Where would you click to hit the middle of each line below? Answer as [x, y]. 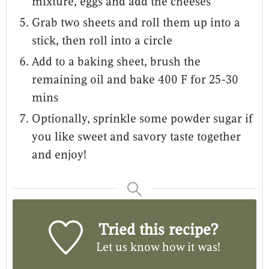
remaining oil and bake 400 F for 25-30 [135, 80]
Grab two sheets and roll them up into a [136, 23]
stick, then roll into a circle [102, 41]
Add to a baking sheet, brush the [116, 62]
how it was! [190, 247]
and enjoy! [59, 155]
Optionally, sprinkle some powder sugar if [142, 119]
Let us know [128, 247]
